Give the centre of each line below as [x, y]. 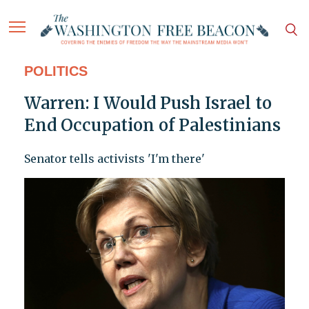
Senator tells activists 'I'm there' [114, 159]
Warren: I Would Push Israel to [148, 103]
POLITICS [56, 71]
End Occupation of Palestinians [152, 126]
